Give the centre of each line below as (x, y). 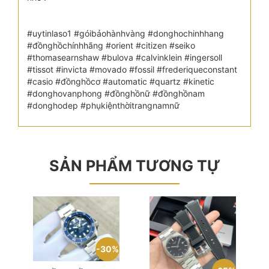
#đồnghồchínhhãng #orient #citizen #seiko (111, 45)
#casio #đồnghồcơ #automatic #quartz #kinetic (121, 81)
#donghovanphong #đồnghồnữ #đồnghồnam (116, 93)
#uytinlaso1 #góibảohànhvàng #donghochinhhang (125, 33)
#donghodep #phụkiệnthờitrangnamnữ (103, 105)
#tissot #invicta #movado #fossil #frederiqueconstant (132, 69)
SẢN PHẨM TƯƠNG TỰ (134, 166)
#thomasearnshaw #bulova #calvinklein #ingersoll (125, 57)
